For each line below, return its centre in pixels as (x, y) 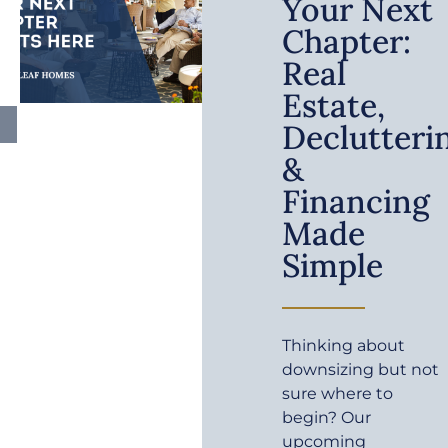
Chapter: (347, 41)
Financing (356, 201)
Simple (333, 265)
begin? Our (327, 417)
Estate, (334, 105)
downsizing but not (361, 369)
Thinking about (344, 345)
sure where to (338, 393)
